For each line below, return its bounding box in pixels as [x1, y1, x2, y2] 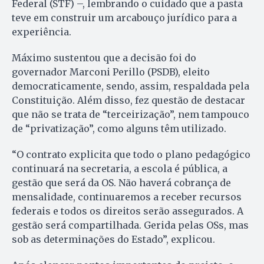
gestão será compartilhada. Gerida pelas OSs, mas [12, 219, 249, 231]
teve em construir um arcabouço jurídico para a [12, 11, 237, 24]
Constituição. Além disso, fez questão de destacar [12, 94, 245, 106]
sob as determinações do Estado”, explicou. [12, 233, 215, 245]
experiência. [12, 25, 71, 38]
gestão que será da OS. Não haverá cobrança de [12, 176, 231, 189]
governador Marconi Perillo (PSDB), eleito [12, 65, 210, 78]
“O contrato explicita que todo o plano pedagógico [12, 148, 250, 160]
